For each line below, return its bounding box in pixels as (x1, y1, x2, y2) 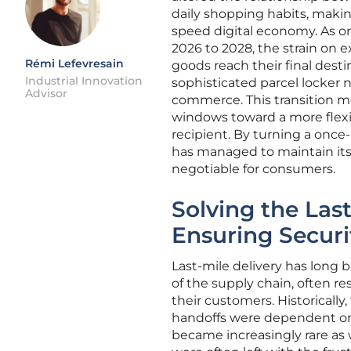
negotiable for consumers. (172, 161, 335, 176)
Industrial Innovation (25, 74, 143, 88)
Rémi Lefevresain (25, 56, 124, 71)
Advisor (25, 86, 67, 100)
